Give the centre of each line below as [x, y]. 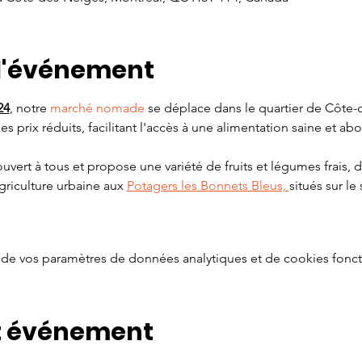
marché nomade [97, 108]
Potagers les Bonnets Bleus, [208, 185]
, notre [29, 108]
